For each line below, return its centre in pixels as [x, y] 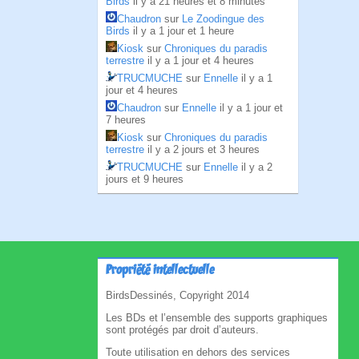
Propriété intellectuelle [160, 271]
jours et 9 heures [145, 179]
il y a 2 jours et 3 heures [204, 149]
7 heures [126, 120]
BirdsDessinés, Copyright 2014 [177, 295]
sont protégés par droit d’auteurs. [182, 330]
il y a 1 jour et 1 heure [184, 31]
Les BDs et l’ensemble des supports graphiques [217, 318]
